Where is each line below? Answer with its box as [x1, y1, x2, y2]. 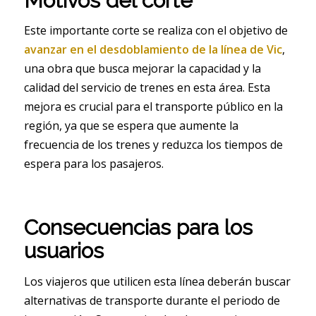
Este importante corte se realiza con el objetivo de [23, 23, 288, 39]
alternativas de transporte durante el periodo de [23, 293, 280, 309]
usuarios [23, 238, 104, 264]
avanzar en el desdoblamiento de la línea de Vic [23, 42, 282, 58]
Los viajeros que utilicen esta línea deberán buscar [23, 274, 291, 290]
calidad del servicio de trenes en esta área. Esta [23, 80, 270, 96]
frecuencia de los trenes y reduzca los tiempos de [23, 137, 283, 153]
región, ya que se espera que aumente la [23, 118, 238, 134]
